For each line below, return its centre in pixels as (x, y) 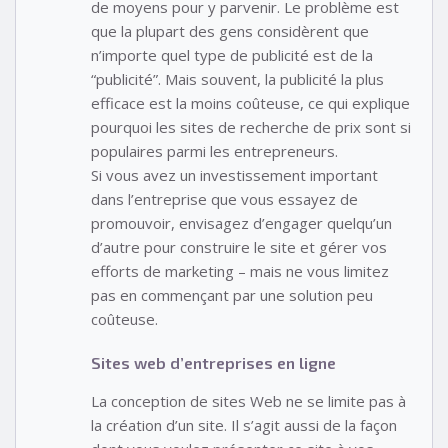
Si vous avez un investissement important (234, 174)
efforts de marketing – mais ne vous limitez (240, 270)
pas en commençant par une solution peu (232, 294)
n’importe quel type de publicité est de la (232, 54)
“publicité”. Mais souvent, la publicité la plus (237, 78)
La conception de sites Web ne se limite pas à (248, 401)
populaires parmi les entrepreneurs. (214, 150)
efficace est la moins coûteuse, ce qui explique (250, 102)
